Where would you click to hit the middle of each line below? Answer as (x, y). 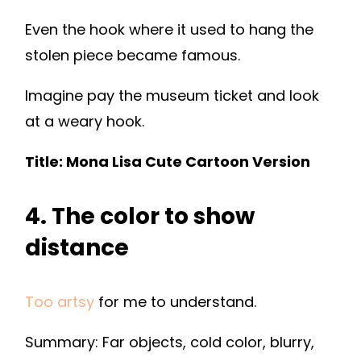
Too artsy (60, 302)
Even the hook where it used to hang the (169, 30)
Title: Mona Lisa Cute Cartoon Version (168, 162)
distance (77, 248)
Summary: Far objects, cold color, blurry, (170, 342)
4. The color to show (140, 217)
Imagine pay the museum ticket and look (172, 96)
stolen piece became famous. (133, 56)
